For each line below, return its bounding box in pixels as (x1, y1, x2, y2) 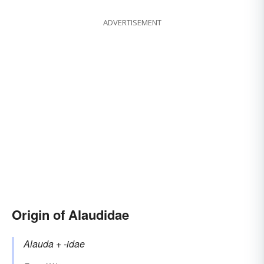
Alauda (24, 237, 54, 251)
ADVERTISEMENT (103, 17, 161, 28)
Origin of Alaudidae (12, 205, 129, 225)
